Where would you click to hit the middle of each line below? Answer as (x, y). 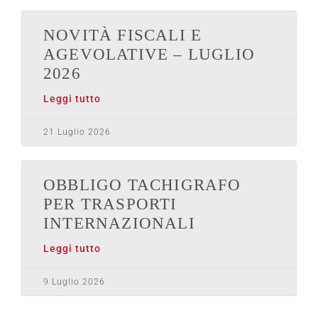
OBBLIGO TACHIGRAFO (142, 185)
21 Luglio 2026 (77, 132)
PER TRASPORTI (110, 204)
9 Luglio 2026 (74, 282)
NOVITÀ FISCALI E (123, 35)
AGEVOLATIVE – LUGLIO (149, 55)
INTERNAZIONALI (119, 224)
